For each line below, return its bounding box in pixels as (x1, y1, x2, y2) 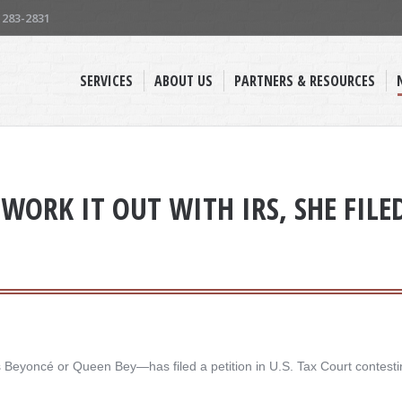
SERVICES (80, 71, 133, 91)
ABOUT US (154, 71, 213, 91)
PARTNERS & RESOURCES (234, 71, 375, 91)
